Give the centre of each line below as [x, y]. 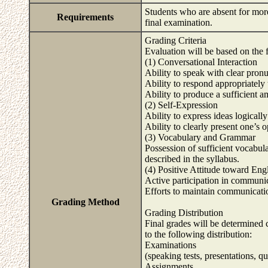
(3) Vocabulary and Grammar [200, 137]
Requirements [85, 17]
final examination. [180, 22]
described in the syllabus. [192, 159]
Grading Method [85, 202]
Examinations [170, 245]
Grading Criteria [176, 40]
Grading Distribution [184, 213]
